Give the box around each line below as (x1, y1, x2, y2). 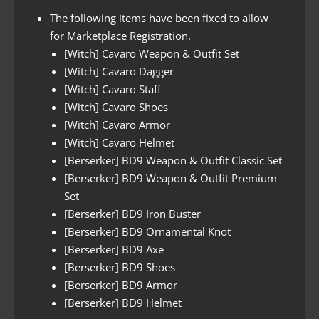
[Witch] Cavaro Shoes (64, 99, 168, 114)
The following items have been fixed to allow (50, 10, 268, 25)
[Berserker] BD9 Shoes (64, 259, 175, 274)
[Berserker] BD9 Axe (64, 241, 164, 256)
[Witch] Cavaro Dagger (64, 63, 174, 78)
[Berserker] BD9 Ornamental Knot (64, 224, 231, 239)
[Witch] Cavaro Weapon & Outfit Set (64, 46, 239, 61)
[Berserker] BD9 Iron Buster (64, 206, 201, 221)
